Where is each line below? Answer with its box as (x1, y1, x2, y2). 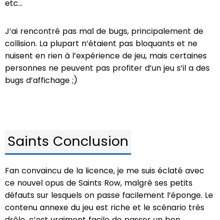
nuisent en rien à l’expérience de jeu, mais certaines (5, 50, 207, 61)
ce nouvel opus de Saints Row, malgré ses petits (5, 177, 192, 189)
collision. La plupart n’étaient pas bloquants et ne (5, 37, 197, 49)
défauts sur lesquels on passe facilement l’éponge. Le (5, 189, 213, 201)
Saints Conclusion (7, 131, 129, 151)
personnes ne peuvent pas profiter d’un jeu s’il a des (5, 62, 210, 74)
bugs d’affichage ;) (5, 74, 78, 86)
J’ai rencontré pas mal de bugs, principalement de (5, 25, 203, 37)
